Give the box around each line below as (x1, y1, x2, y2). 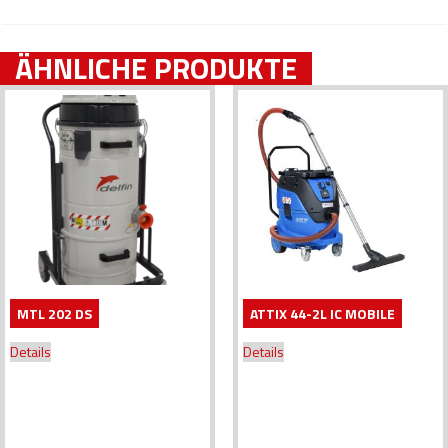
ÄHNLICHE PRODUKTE (15, 44, 297, 91)
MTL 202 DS (17, 302, 92, 324)
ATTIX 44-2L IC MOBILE (249, 302, 395, 324)
